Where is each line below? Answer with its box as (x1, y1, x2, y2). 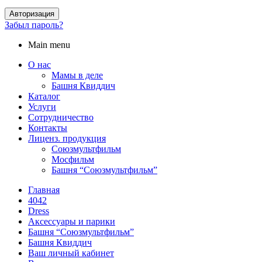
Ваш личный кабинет (28, 247, 114, 258)
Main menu (28, 39, 70, 50)
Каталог (28, 91, 60, 101)
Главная (28, 184, 60, 195)
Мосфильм (51, 154, 94, 164)
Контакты (28, 122, 67, 133)
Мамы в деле (51, 70, 103, 80)
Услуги (28, 101, 56, 112)
